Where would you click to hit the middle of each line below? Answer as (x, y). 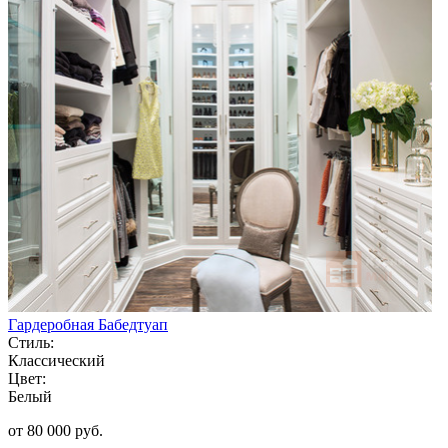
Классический (56, 360)
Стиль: (31, 342)
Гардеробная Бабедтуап (88, 324)
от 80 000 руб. (55, 430)
